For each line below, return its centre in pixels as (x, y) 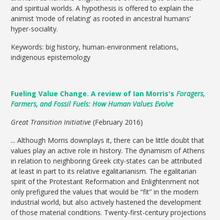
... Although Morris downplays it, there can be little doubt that (108, 140)
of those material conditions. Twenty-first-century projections (109, 213)
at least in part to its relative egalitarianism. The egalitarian (104, 171)
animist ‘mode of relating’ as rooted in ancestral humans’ (101, 19)
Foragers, (191, 94)
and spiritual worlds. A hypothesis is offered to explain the (102, 8)
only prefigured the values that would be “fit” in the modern (105, 192)
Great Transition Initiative (51, 122)
